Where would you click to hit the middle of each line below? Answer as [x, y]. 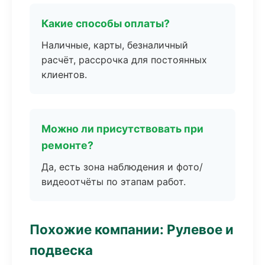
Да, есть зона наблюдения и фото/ [122, 167]
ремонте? [67, 145]
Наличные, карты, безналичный [115, 45]
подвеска [61, 250]
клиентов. [64, 75]
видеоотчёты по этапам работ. [114, 182]
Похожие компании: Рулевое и [132, 229]
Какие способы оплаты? [106, 23]
